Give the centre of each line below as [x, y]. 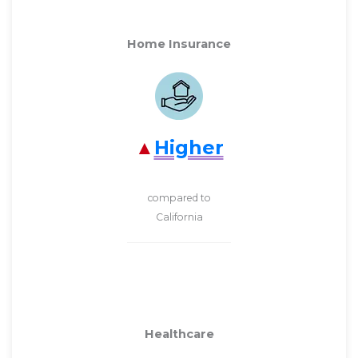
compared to [179, 197]
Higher [189, 148]
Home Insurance [179, 44]
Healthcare [179, 334]
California [179, 217]
